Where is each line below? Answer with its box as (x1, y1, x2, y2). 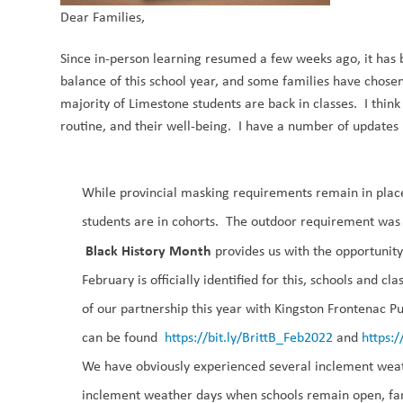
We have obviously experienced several (82, 356, 316, 375)
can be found (82, 327, 162, 346)
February (82, 270, 135, 289)
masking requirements (181, 183, 317, 201)
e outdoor (240, 211, 298, 230)
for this (262, 270, 304, 289)
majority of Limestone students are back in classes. (60, 94, 365, 112)
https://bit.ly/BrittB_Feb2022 (165, 327, 334, 346)
